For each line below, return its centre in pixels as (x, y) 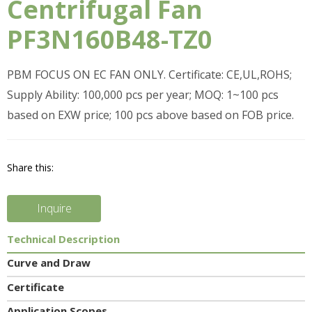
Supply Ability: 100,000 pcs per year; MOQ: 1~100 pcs (143, 95)
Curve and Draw (49, 263)
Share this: (30, 167)
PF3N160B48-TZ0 (110, 39)
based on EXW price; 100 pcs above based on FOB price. (150, 115)
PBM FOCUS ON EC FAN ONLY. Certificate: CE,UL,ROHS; (149, 75)
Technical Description (63, 239)
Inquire (54, 208)
